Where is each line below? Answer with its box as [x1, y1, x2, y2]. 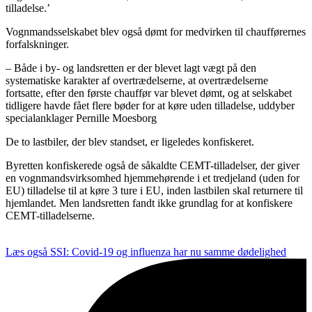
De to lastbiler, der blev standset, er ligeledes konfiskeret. [6, 135, 254, 148]
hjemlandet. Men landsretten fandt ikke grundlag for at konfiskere [6, 196, 292, 209]
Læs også [6, 245, 47, 258]
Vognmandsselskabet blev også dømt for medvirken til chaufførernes [6, 25, 306, 38]
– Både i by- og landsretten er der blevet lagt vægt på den [6, 61, 256, 74]
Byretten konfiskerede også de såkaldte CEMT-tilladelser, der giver [6, 159, 299, 171]
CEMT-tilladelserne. [6, 209, 95, 221]
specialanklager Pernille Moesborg [6, 111, 157, 124]
